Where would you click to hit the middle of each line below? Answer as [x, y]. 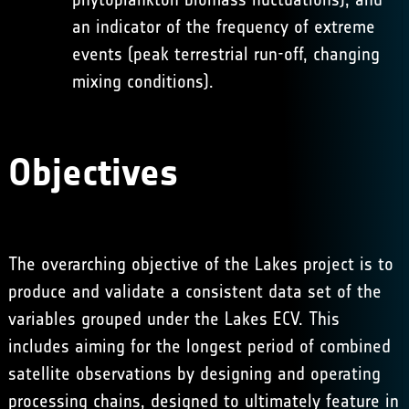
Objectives [93, 173]
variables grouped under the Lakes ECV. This [173, 319]
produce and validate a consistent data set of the [194, 291]
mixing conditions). [142, 81]
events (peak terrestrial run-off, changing [225, 54]
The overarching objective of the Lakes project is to [200, 264]
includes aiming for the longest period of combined [199, 346]
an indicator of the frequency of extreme [223, 26]
